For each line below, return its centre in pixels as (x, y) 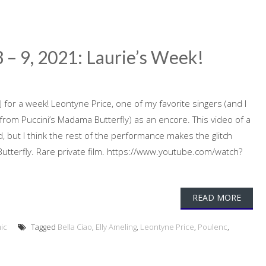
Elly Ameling (116, 227)
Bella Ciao (75, 227)
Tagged (43, 227)
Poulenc (213, 227)
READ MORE (216, 197)
